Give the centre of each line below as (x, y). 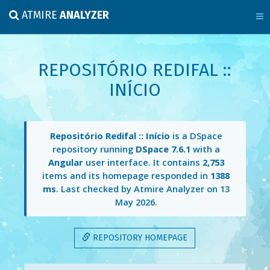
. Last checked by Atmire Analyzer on (138, 189)
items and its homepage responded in (127, 176)
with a (205, 149)
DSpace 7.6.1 (163, 149)
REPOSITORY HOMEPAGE (139, 237)
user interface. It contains (143, 162)
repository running (94, 149)
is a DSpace (196, 136)
